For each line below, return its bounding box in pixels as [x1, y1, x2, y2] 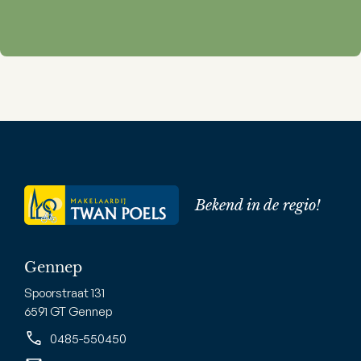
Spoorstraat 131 [24, 285, 105, 301]
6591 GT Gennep [24, 304, 112, 320]
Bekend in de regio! [195, 196, 321, 214]
